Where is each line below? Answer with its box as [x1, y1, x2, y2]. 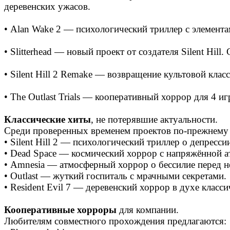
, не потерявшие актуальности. [91, 114, 218, 125]
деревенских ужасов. [4, 1, 90, 12]
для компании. [117, 204, 179, 216]
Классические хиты [4, 114, 91, 125]
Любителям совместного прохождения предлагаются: [4, 216, 226, 227]
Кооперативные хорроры [4, 204, 117, 216]
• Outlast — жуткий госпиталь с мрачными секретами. [4, 170, 226, 182]
